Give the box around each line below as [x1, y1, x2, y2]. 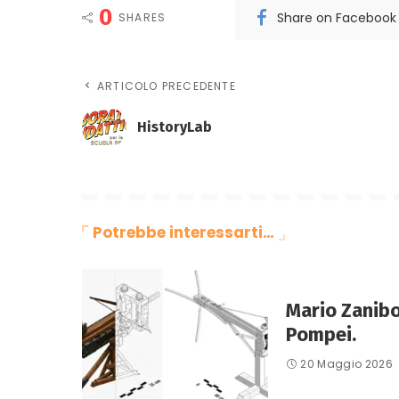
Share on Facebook [277, 8, 397, 27]
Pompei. [286, 322, 356, 347]
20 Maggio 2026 [300, 356, 394, 372]
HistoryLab [137, 118, 212, 136]
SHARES [118, 9, 167, 25]
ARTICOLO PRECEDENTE [97, 77, 236, 94]
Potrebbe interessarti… [93, 221, 274, 243]
